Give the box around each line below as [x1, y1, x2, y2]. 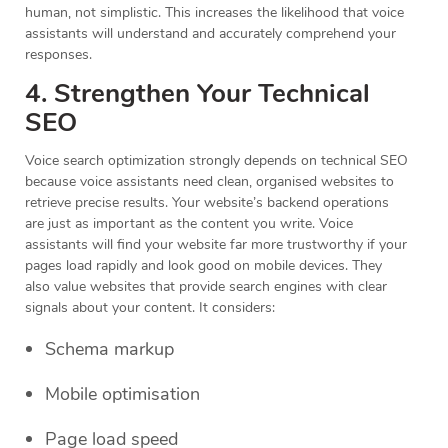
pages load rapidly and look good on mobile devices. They [25, 256, 382, 276]
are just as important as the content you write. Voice [25, 214, 353, 234]
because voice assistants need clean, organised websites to [25, 172, 394, 192]
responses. [25, 45, 92, 65]
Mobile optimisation [45, 382, 200, 407]
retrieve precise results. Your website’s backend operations [25, 193, 389, 213]
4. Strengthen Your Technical [25, 76, 370, 112]
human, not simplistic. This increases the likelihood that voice [25, 3, 404, 23]
